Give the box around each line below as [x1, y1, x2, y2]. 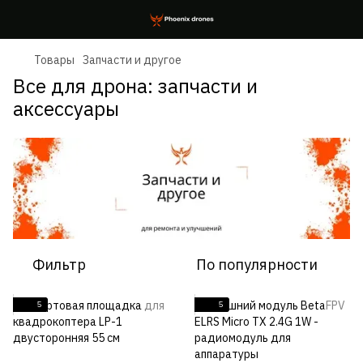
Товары [34, 53, 75, 67]
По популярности [196, 254, 318, 274]
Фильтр [32, 254, 86, 274]
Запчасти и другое [83, 53, 181, 67]
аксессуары [13, 96, 119, 122]
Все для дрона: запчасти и [13, 73, 258, 99]
